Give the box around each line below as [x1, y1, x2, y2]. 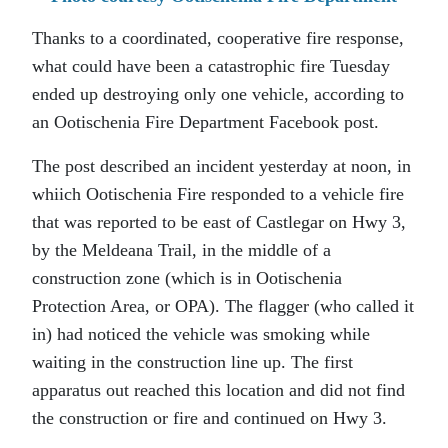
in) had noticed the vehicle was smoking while [32, 324, 370, 344]
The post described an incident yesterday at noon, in [32, 156, 411, 176]
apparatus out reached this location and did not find [32, 380, 405, 400]
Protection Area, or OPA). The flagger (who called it [32, 296, 414, 316]
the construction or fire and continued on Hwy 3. [32, 408, 387, 428]
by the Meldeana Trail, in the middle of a [32, 240, 331, 260]
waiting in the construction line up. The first [32, 352, 353, 372]
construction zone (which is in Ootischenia [32, 268, 342, 288]
